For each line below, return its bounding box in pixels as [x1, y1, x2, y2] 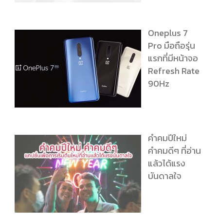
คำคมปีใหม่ [147, 131, 187, 145]
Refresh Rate [147, 64, 200, 78]
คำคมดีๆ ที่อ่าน [147, 144, 201, 158]
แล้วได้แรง [147, 157, 185, 170]
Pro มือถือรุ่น [147, 39, 195, 53]
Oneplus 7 [147, 26, 188, 40]
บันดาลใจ [147, 169, 182, 183]
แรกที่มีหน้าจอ [147, 52, 198, 65]
